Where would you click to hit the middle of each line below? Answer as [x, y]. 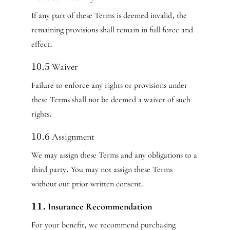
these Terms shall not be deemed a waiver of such [111, 100]
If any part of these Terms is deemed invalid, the [109, 15]
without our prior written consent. [87, 184]
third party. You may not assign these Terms [102, 169]
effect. [42, 44]
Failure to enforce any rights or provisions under [109, 85]
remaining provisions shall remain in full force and [112, 30]
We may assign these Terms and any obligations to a [114, 155]
